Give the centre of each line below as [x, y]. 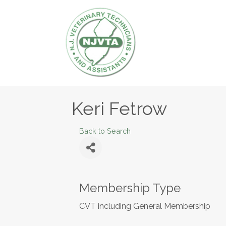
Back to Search [105, 131]
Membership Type [130, 188]
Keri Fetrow [119, 108]
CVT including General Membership [145, 206]
